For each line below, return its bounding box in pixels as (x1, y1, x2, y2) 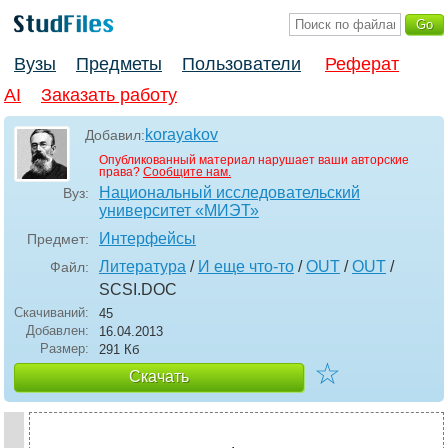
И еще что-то (198, 258, 294, 276)
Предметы (76, 54, 162, 75)
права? (99, 165, 143, 180)
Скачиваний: (14, 305, 89, 321)
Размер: (40, 341, 89, 357)
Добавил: (85, 127, 145, 144)
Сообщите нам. (143, 165, 231, 180)
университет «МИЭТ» (99, 202, 259, 220)
